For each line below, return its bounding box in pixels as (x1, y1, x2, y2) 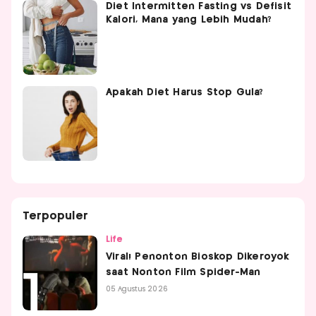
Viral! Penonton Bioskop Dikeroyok (106, 251, 290, 262)
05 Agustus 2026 (106, 285, 168, 293)
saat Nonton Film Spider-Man (106, 267, 261, 277)
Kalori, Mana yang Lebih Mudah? (106, 14, 272, 25)
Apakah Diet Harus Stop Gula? (106, 87, 264, 97)
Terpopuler (23, 210, 88, 221)
